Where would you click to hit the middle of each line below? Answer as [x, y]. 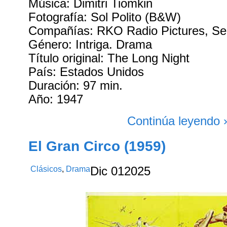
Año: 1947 [56, 100]
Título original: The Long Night [109, 59]
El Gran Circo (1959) [97, 146]
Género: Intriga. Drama [90, 45]
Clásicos [46, 169]
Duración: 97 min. [76, 86]
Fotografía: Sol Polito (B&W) [105, 17]
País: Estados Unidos [86, 72]
